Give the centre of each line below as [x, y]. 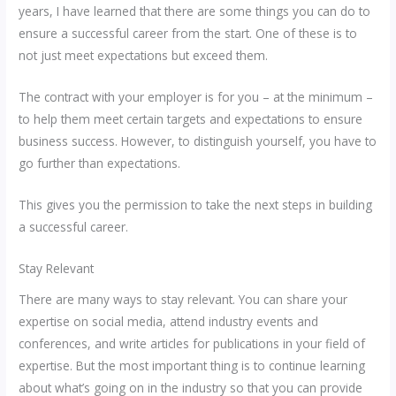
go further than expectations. [100, 164]
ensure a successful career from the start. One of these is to [188, 34]
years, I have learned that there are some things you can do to [195, 11]
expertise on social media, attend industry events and [169, 321]
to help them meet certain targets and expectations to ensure [191, 119]
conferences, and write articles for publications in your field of [192, 343]
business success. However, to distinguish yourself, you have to [198, 141]
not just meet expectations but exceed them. [144, 56]
